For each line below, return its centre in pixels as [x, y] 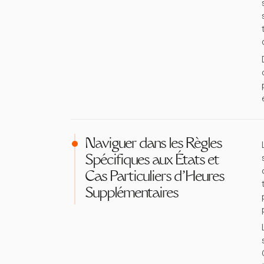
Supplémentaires [131, 194]
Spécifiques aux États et [152, 161]
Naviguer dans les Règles [153, 144]
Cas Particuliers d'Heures [154, 177]
